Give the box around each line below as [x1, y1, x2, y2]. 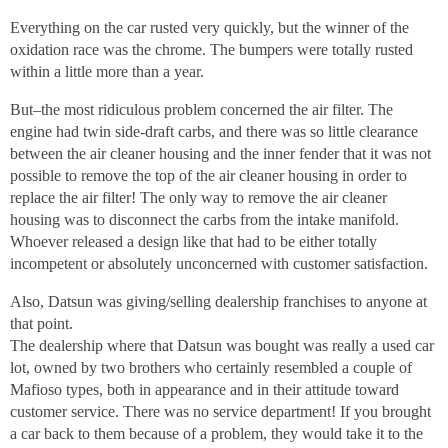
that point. [10, 315, 73, 332]
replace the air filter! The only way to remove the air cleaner [10, 189, 387, 206]
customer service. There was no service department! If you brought [10, 403, 431, 420]
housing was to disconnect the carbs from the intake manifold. [10, 211, 399, 228]
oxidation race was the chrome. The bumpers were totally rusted [10, 41, 413, 58]
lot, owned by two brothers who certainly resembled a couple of [10, 359, 412, 376]
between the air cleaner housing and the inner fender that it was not [10, 145, 431, 162]
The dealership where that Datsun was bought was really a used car [10, 337, 434, 354]
